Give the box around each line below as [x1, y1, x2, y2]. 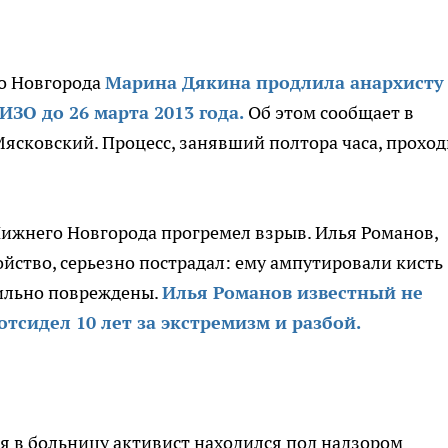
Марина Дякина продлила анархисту [105, 71, 444, 94]
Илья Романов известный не [162, 281, 423, 304]
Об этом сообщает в [244, 101, 414, 124]
